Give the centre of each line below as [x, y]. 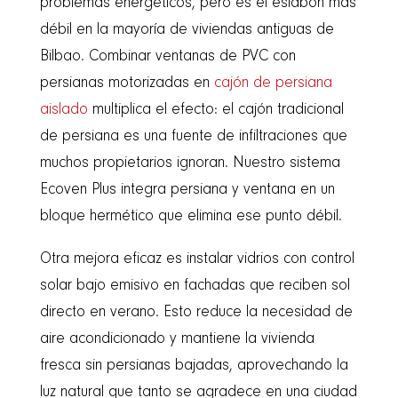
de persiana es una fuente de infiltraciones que [193, 136]
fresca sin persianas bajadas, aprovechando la [194, 366]
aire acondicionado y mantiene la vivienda [177, 339]
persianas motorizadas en [127, 83]
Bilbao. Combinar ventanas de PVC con [167, 56]
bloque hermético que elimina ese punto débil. [191, 216]
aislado [64, 110]
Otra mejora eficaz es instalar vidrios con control [197, 259]
